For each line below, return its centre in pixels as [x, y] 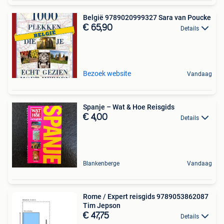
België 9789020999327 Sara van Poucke [147, 17]
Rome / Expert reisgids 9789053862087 [146, 196]
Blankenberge [101, 163]
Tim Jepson [102, 205]
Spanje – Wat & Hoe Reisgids [129, 107]
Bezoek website [107, 73]
